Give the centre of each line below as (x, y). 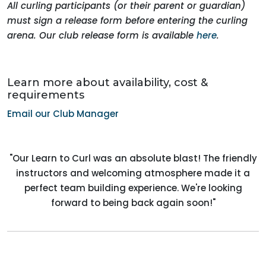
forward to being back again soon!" (133, 203)
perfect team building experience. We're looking (133, 188)
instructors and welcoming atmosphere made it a (133, 173)
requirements (46, 95)
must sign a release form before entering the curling (127, 20)
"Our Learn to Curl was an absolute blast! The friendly (133, 158)
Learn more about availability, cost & (107, 83)
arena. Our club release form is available (102, 35)
